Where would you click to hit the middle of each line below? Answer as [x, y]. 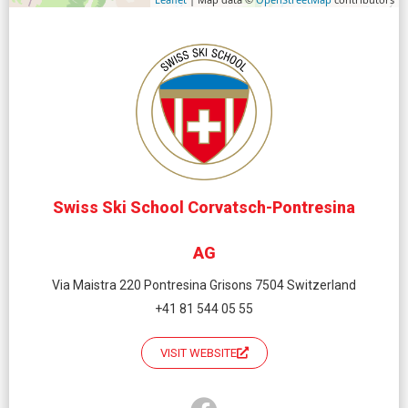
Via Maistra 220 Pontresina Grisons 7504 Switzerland [204, 285]
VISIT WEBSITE [198, 352]
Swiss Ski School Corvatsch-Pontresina [204, 207]
